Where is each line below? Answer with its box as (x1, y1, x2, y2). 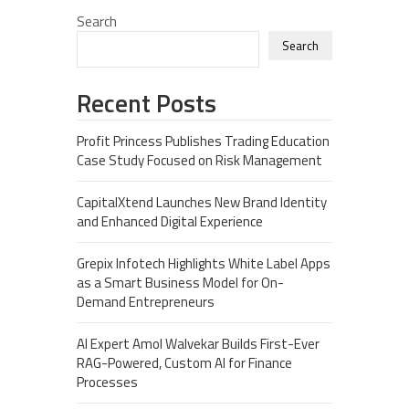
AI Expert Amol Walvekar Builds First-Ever (77, 333, 320, 354)
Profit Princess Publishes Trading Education (77, 131, 330, 152)
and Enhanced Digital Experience (77, 211, 263, 232)
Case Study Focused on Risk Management (77, 150, 322, 171)
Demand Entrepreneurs (77, 291, 215, 312)
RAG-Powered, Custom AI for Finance (77, 352, 292, 373)
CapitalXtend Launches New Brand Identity (77, 192, 327, 213)
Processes (77, 372, 138, 393)
